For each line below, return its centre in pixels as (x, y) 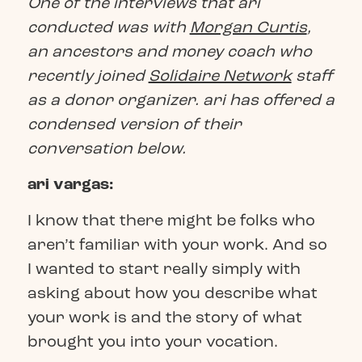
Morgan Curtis (248, 27)
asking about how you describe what (172, 293)
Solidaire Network (220, 75)
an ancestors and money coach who (169, 51)
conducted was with (108, 27)
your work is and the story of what (164, 317)
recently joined (88, 75)
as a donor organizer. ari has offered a (181, 99)
